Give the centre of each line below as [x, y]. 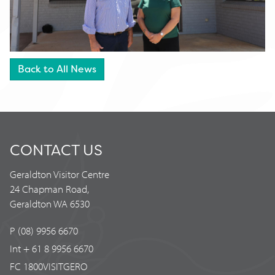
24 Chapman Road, [49, 188]
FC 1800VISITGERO [48, 266]
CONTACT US [56, 150]
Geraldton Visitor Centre [60, 174]
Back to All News [57, 69]
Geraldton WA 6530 [50, 203]
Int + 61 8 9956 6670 [52, 248]
